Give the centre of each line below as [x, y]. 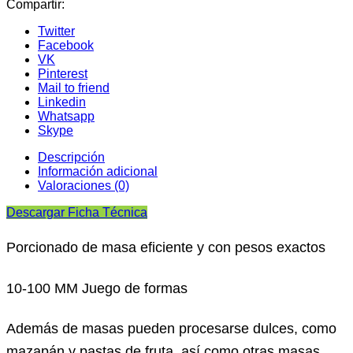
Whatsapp [66, 116]
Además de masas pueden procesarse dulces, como [171, 329]
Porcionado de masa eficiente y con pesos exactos [166, 247]
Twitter [56, 31]
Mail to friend [74, 87]
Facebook [66, 45]
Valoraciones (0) [84, 185]
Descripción [71, 157]
